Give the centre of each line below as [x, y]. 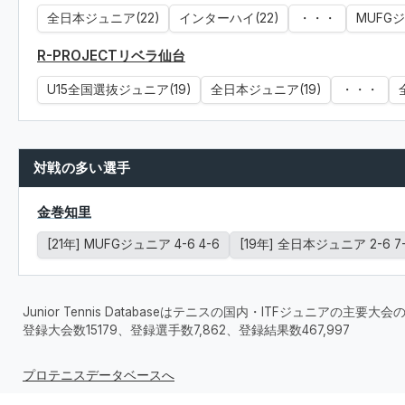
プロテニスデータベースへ [99, 375]
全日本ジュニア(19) [266, 89]
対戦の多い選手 [82, 168]
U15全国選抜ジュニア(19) [119, 89]
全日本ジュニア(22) [103, 18]
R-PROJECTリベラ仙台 [111, 56]
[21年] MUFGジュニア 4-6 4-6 [133, 244]
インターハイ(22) [229, 18]
